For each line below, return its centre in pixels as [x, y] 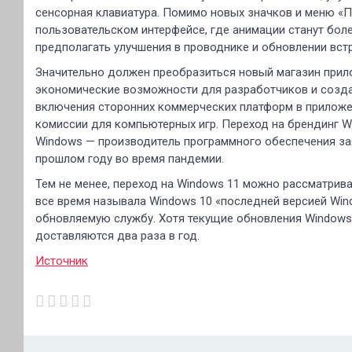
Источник [62, 261]
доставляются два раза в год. [117, 236]
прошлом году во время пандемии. [130, 159]
